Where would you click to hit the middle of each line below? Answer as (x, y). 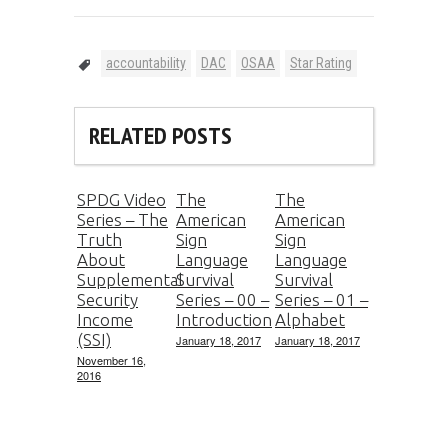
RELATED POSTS (160, 136)
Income (105, 320)
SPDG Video (121, 200)
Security (107, 300)
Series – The (122, 220)
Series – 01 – (321, 300)
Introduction (224, 320)
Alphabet (310, 320)
